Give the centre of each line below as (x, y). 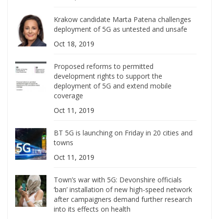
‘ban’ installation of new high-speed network (123, 190)
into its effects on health (92, 209)
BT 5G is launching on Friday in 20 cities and (123, 133)
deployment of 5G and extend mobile (113, 86)
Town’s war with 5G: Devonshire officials (118, 180)
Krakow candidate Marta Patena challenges (123, 20)
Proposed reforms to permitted (104, 66)
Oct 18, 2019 (74, 44)
